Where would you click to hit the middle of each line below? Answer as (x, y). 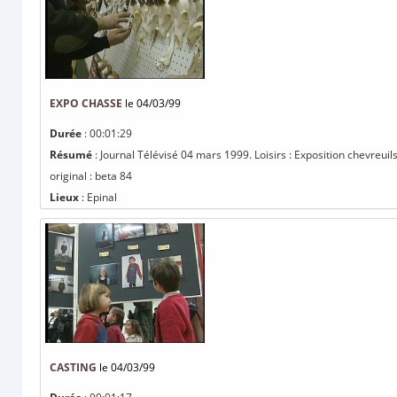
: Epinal (98, 197)
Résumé (71, 155)
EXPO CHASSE (86, 103)
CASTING (73, 367)
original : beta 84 (91, 176)
